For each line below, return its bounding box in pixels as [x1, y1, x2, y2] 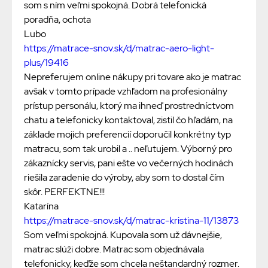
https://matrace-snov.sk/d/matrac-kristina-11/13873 [24, 214, 239, 227]
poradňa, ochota [24, 13, 91, 26]
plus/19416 [24, 56, 69, 69]
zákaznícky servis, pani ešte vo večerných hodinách [24, 157, 233, 170]
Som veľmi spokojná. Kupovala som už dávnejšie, [24, 229, 222, 242]
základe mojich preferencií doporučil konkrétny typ [24, 128, 231, 141]
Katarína [24, 200, 59, 213]
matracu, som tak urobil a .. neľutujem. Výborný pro [24, 142, 232, 156]
